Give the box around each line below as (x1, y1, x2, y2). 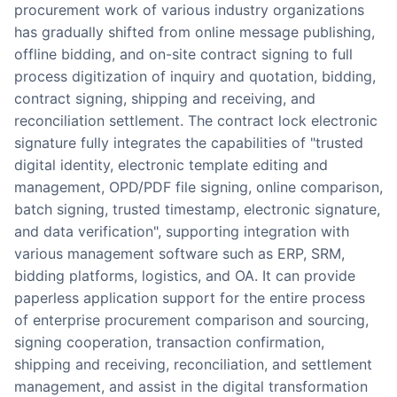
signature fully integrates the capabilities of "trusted (14, 134, 363, 152)
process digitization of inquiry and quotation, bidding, (14, 67, 376, 86)
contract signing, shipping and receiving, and (14, 90, 315, 108)
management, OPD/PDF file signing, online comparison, (14, 178, 383, 197)
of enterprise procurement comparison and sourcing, (14, 311, 369, 330)
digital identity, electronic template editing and (14, 156, 328, 175)
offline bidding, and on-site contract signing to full (14, 45, 353, 64)
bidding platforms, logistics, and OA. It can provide (14, 267, 355, 285)
